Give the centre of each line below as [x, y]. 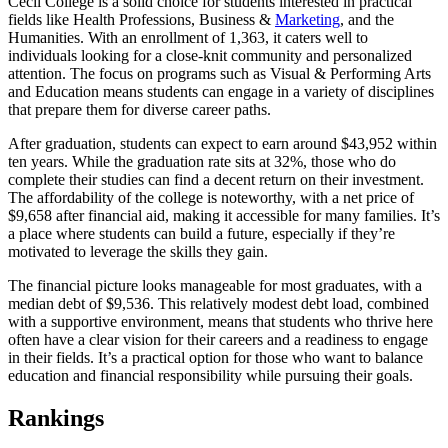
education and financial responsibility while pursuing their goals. [210, 376]
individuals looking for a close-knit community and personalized [210, 56]
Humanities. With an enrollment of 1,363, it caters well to [188, 38]
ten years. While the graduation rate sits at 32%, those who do [202, 162]
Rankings [56, 418]
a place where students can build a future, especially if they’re [201, 234]
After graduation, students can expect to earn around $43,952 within [222, 144]
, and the [367, 20]
